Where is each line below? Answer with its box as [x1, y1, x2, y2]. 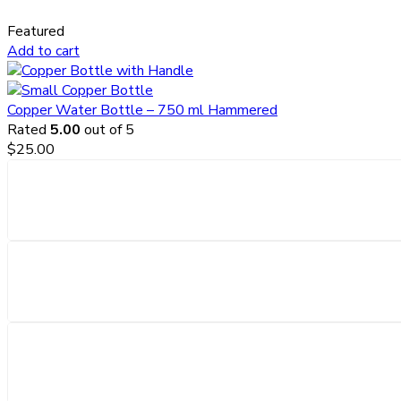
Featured [7, 21, 64, 42]
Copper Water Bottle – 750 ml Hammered [7, 100, 277, 121]
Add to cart [7, 41, 80, 62]
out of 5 [81, 120, 134, 141]
